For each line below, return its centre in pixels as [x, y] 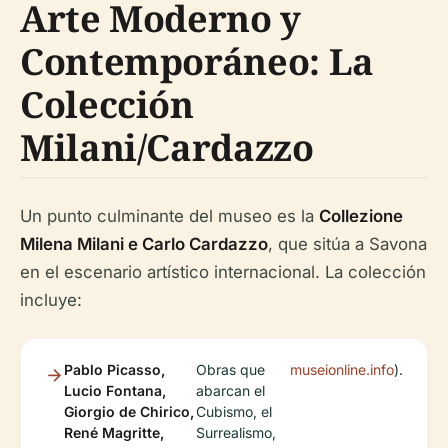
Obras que [230, 369]
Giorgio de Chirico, [129, 411]
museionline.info [342, 369]
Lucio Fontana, [115, 390]
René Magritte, [114, 432]
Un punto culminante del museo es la [169, 216]
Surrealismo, [235, 432]
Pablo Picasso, [114, 369]
